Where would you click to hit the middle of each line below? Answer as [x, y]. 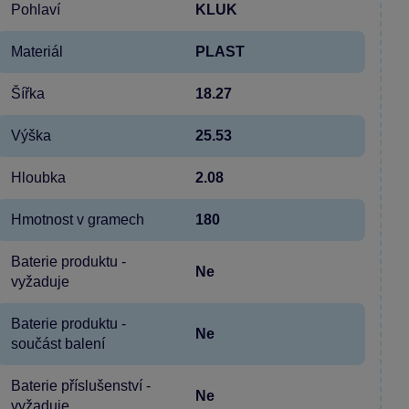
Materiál [37, 51]
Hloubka [38, 177]
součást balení [58, 343]
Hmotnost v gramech [78, 219]
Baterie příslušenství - [81, 385]
